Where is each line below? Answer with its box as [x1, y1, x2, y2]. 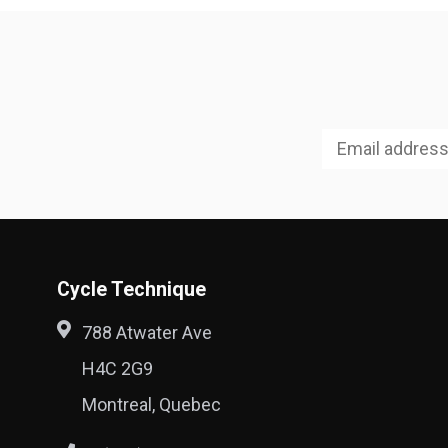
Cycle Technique [57, 277, 206, 301]
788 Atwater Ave [82, 321, 212, 343]
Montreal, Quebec [82, 393, 221, 415]
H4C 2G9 [82, 357, 153, 379]
